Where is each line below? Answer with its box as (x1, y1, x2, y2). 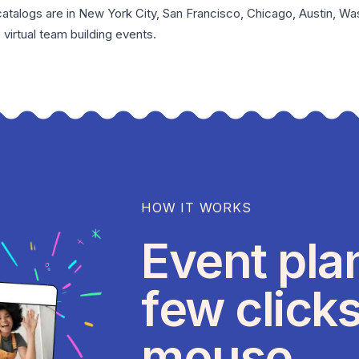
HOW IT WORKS (141, 200, 252, 216)
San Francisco (163, 6, 240, 22)
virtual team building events (4, 26, 153, 42)
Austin (299, 6, 333, 22)
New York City (79, 6, 156, 22)
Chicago (247, 6, 292, 22)
